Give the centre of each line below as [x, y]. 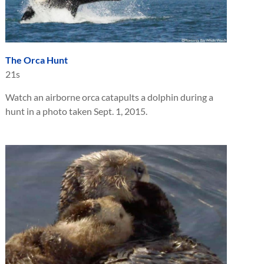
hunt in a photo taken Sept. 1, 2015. [76, 111]
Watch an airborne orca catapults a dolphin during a [109, 97]
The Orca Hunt [37, 60]
